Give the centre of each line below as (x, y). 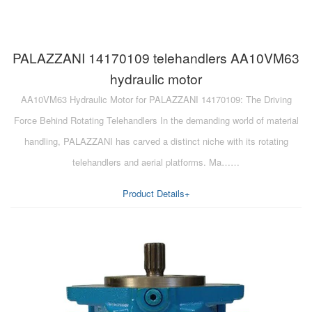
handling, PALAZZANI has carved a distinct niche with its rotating (156, 141)
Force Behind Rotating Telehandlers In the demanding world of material (156, 120)
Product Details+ (156, 193)
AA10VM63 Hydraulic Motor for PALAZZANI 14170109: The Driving (156, 99)
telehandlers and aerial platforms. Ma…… (156, 162)
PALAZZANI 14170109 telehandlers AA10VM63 (156, 57)
